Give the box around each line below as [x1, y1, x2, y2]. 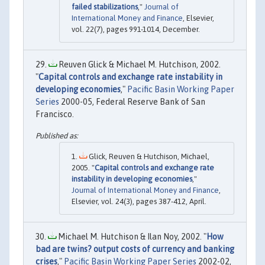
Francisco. [35, 109, 74, 119]
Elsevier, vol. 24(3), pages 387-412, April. [72, 196, 206, 206]
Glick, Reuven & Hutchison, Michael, [87, 151, 209, 161]
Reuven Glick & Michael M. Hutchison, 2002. [57, 60, 221, 70]
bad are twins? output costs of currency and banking [35, 244, 234, 254]
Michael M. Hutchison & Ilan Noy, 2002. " [56, 231, 206, 241]
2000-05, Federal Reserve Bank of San [59, 97, 205, 107]
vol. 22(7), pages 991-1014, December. [72, 25, 200, 34]
